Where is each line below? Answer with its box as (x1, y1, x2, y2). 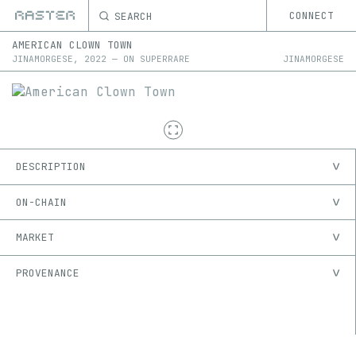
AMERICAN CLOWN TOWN (12, 38, 133, 52)
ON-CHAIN (16, 195, 67, 209)
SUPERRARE (140, 53, 190, 64)
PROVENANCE (16, 266, 79, 281)
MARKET (16, 230, 54, 245)
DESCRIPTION (16, 160, 86, 174)
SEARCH (114, 9, 153, 22)
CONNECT (289, 9, 334, 22)
